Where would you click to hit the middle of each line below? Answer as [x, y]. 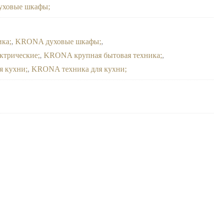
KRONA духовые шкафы [57, 41]
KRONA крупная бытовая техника [102, 55]
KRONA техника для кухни [78, 69]
